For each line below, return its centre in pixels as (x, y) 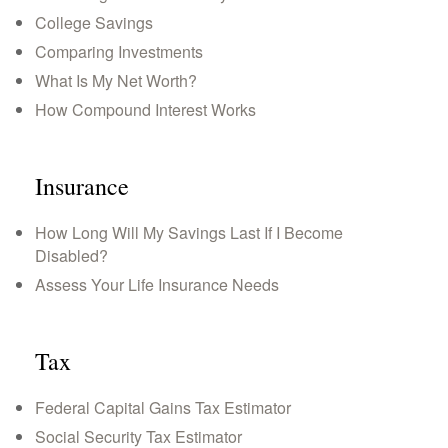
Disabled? (71, 255)
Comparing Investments (119, 51)
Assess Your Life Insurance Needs (157, 284)
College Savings (94, 22)
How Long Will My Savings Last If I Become (189, 232)
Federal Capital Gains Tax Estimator (163, 407)
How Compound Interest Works (145, 109)
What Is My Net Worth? (116, 80)
